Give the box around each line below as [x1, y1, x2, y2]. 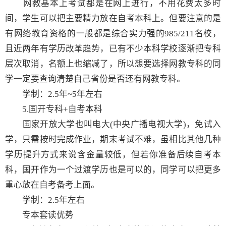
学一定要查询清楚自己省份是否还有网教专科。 [5, 74, 185, 84]
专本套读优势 [22, 210, 74, 220]
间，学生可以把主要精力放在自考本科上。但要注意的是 [5, 13, 221, 23]
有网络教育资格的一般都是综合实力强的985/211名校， [5, 28, 221, 38]
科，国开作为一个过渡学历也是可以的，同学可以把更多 [5, 164, 221, 175]
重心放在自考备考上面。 [5, 180, 99, 190]
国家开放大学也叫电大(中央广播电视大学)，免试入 [5, 119, 221, 129]
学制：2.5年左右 [5, 195, 85, 205]
